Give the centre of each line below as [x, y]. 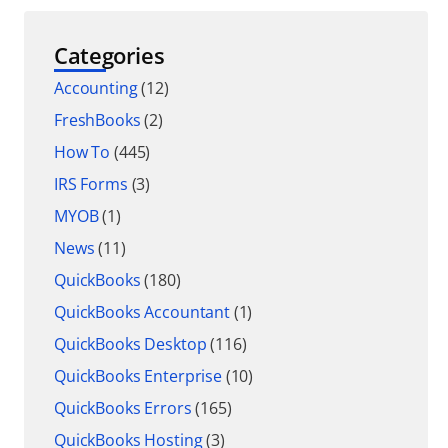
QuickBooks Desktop [130, 344]
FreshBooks [97, 120]
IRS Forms [91, 184]
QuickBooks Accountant [142, 312]
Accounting [96, 88]
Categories [109, 55]
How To [82, 152]
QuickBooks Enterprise [138, 376]
